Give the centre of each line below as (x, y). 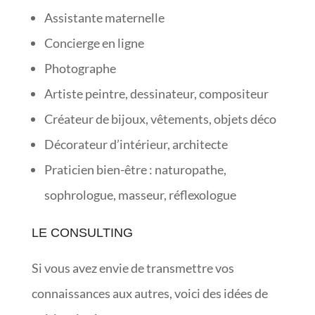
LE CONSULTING (82, 232)
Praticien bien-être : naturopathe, (135, 169)
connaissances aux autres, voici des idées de (149, 293)
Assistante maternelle (104, 17)
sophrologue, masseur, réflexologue (140, 194)
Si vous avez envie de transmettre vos (133, 268)
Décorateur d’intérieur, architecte (136, 144)
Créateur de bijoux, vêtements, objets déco (160, 118)
